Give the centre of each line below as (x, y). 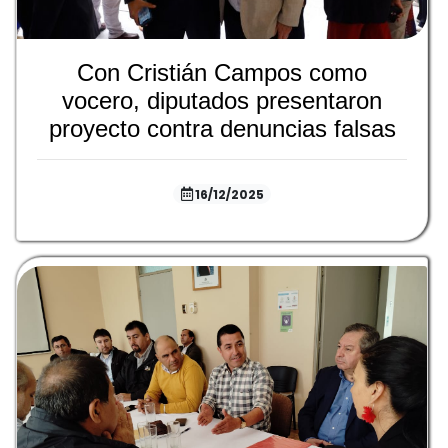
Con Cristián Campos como (222, 73)
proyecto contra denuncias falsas (222, 129)
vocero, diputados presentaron (222, 101)
